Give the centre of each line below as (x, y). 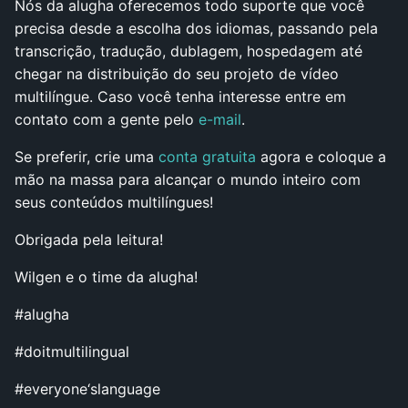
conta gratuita (207, 156)
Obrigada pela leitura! (89, 239)
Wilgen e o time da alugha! (108, 276)
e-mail (220, 119)
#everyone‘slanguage (87, 388)
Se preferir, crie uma (87, 156)
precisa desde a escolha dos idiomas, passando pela (196, 28)
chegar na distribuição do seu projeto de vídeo (177, 73)
